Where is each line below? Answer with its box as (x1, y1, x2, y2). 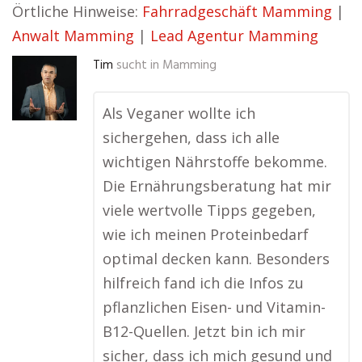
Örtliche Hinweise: (12, 2, 142, 21)
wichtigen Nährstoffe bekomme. (103, 152, 327, 171)
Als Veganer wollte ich (103, 103, 255, 123)
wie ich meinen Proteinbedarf (103, 225, 309, 244)
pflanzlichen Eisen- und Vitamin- (103, 297, 326, 317)
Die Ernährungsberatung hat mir (103, 176, 331, 196)
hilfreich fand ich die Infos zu (103, 273, 304, 293)
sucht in (116, 56, 159, 75)
